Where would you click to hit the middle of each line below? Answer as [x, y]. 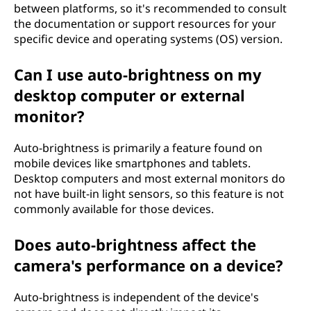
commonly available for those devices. [114, 209]
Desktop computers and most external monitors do [150, 178]
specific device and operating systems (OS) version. [148, 39]
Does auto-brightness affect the [135, 244]
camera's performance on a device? [149, 265]
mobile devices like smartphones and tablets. [132, 163]
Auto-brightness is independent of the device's [136, 297]
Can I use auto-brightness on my [138, 74]
